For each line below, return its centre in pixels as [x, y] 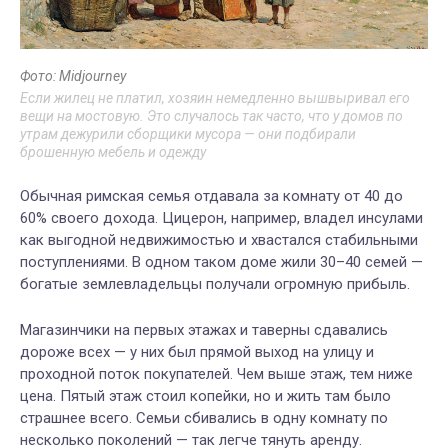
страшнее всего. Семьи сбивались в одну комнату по [204, 418]
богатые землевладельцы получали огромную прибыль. [215, 284]
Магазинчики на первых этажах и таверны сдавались [204, 330]
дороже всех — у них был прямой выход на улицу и [197, 352]
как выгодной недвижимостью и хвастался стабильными [219, 240]
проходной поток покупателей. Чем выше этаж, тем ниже [216, 374]
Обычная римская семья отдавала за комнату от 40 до [211, 196]
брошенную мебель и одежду [113, 152]
